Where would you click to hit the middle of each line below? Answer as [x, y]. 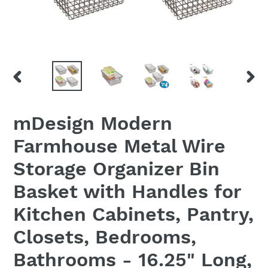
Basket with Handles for [127, 192]
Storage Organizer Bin [116, 169]
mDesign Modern [93, 124]
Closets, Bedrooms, [105, 237]
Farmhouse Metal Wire [119, 146]
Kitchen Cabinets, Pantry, [133, 214]
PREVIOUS [34, 88]
